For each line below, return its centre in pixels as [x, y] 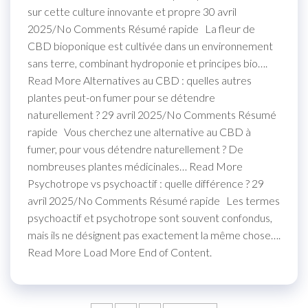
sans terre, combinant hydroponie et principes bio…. [147, 63]
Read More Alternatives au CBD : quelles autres [140, 80]
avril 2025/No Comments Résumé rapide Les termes [154, 200]
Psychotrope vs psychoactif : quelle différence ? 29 [146, 183]
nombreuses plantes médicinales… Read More [135, 166]
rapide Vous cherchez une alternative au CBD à [139, 131]
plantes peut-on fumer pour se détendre [121, 97]
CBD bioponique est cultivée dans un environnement [150, 45]
